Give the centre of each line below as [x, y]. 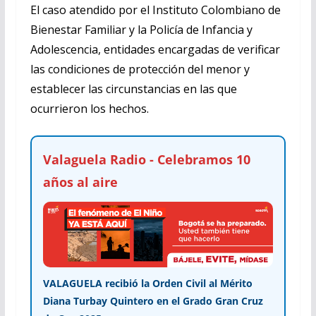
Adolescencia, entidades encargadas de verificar [155, 49]
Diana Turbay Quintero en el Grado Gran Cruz [153, 301]
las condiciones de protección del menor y [140, 69]
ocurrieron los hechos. [89, 108]
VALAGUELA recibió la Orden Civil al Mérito [147, 284]
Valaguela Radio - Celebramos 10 [146, 159]
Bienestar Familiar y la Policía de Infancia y [141, 29]
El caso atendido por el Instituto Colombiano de [155, 10]
